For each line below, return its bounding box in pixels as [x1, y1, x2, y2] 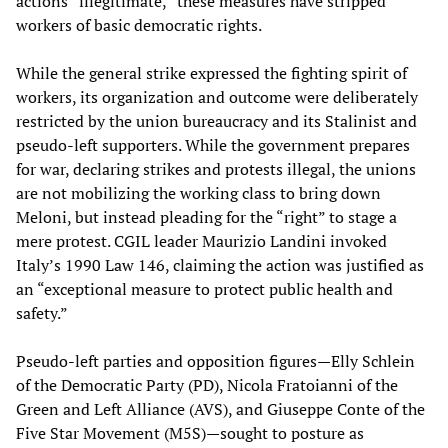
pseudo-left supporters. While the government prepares [16, 134, 410, 157]
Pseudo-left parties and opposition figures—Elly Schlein [16, 350, 415, 373]
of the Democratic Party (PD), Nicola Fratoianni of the [16, 374, 398, 397]
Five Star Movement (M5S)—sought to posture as [16, 422, 364, 445]
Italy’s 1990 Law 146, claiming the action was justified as [16, 254, 424, 277]
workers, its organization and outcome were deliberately [16, 86, 418, 109]
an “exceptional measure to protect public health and [16, 278, 393, 301]
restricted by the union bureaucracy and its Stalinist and [16, 110, 417, 133]
